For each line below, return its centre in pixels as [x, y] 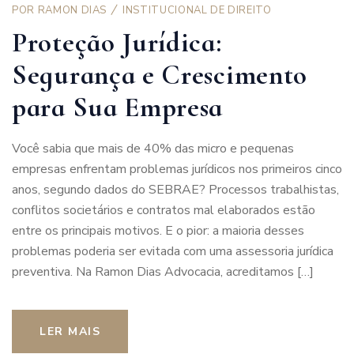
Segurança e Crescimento [160, 75]
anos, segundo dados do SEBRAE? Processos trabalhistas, [175, 189]
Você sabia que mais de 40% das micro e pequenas [153, 148]
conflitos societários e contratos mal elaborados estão [164, 210]
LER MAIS [70, 331]
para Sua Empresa [118, 107]
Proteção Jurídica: [117, 42]
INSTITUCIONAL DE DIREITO [197, 10]
